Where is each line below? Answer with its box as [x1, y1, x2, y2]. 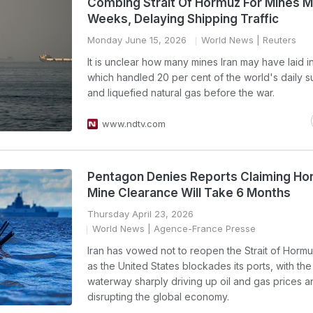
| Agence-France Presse [145, 223, 256, 234]
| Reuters [254, 34, 296, 45]
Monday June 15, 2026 [87, 34, 187, 45]
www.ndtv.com [102, 118, 166, 129]
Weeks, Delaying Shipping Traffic [87, 12, 279, 26]
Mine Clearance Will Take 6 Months [87, 186, 291, 200]
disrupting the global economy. [87, 291, 229, 303]
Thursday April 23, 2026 [87, 208, 194, 219]
